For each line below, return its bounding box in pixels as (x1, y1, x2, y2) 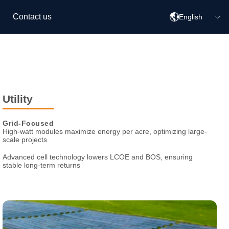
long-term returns (24, 161, 81, 169)
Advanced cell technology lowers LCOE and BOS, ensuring (3, 153, 193, 161)
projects (21, 135, 48, 144)
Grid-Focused (3, 120, 54, 127)
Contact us (13, 12, 52, 21)
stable (3, 161, 25, 169)
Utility (3, 93, 33, 105)
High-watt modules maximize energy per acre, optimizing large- (3, 127, 208, 135)
